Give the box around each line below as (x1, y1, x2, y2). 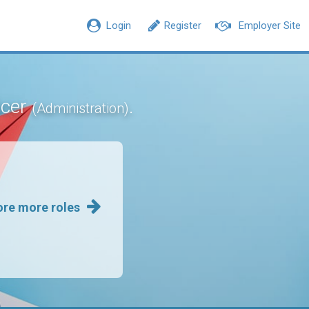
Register (164, 19, 201, 32)
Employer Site (239, 19, 301, 32)
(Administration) (32, 100, 129, 117)
